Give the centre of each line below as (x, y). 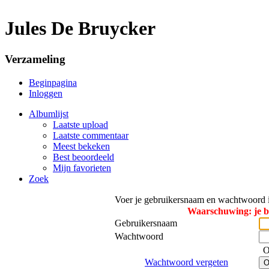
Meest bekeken (81, 146)
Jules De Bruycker (80, 29)
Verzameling (35, 59)
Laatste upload (80, 124)
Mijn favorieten (82, 168)
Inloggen (46, 93)
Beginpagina (53, 82)
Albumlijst (49, 113)
